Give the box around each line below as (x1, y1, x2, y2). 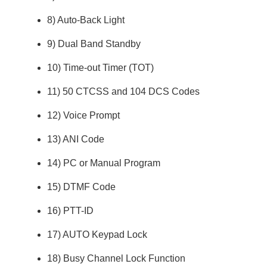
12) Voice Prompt (47, 110, 120, 120)
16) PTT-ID (47, 205, 94, 216)
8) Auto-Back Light (47, 14, 125, 25)
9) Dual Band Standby (47, 38, 141, 49)
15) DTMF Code (47, 181, 116, 192)
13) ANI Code (47, 133, 105, 144)
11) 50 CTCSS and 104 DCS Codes (47, 86, 200, 97)
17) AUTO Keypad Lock (47, 229, 148, 240)
